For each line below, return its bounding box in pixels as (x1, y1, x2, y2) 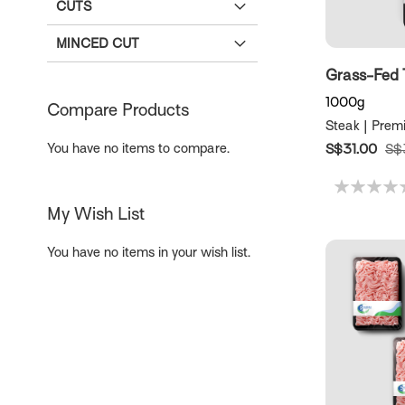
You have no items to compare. (47, 141, 230, 156)
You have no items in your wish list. (47, 245, 250, 260)
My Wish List (47, 204, 145, 224)
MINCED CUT (56, 36, 139, 52)
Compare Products (47, 100, 189, 120)
